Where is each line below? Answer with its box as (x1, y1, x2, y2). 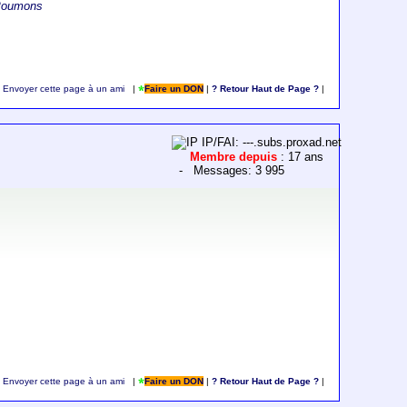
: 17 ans (281, 150, 324, 164)
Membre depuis (190, 150, 282, 164)
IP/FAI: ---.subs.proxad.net (198, 135, 342, 150)
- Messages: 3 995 (172, 164, 285, 178)
